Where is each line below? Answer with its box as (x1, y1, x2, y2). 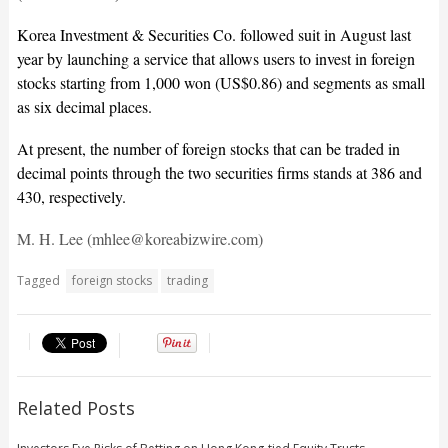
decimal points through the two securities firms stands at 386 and (16, 162, 422, 184)
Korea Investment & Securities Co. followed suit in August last (16, 24, 411, 46)
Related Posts (16, 396, 135, 421)
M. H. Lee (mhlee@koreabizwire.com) (16, 228, 263, 250)
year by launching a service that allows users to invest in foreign (16, 48, 415, 70)
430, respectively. (16, 186, 126, 208)
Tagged (16, 272, 60, 290)
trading (166, 272, 208, 290)
